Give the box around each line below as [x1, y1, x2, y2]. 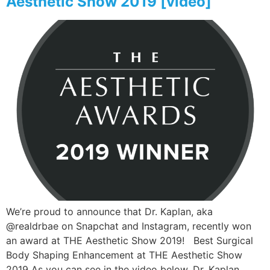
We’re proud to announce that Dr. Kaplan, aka [6, 206, 213, 218]
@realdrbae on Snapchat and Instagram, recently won [6, 220, 251, 233]
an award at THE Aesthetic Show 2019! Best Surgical [6, 234, 253, 247]
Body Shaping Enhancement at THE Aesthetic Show [6, 249, 242, 262]
